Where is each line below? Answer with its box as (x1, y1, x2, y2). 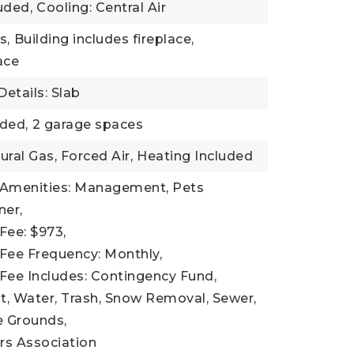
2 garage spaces (32, 117, 144, 132)
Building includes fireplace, (13, 32, 194, 47)
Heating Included (137, 149, 254, 164)
